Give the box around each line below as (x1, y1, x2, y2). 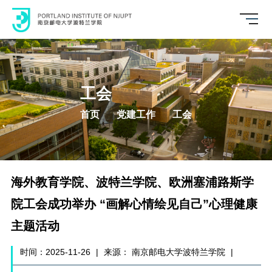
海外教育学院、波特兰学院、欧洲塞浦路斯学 (10, 175, 254, 189)
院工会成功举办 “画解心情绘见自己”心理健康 (10, 197, 257, 211)
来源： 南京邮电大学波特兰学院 (101, 246, 228, 257)
